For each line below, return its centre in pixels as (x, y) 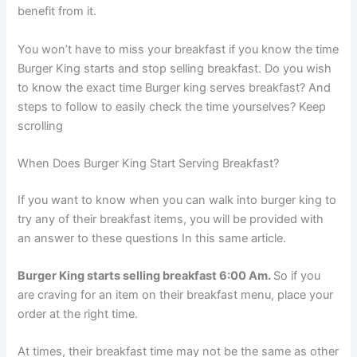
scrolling (42, 126)
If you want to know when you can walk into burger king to (177, 200)
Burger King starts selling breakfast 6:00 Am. (146, 276)
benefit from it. (59, 12)
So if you (297, 276)
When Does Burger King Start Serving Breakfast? (149, 163)
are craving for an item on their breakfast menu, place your (176, 295)
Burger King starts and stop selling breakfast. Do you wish (175, 68)
